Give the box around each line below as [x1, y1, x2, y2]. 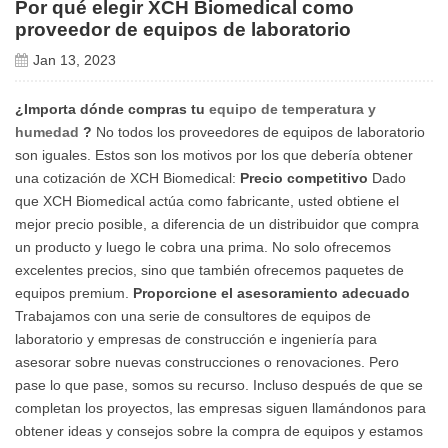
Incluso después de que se [253, 376, 423, 393]
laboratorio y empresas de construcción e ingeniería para [15, 330, 377, 347]
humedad [15, 123, 79, 140]
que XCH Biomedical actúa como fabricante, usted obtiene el [15, 192, 399, 209]
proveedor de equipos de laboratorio [15, 18, 351, 40]
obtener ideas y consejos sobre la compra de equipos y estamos [15, 422, 423, 439]
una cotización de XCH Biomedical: [15, 169, 240, 186]
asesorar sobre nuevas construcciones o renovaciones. [15, 353, 369, 370]
